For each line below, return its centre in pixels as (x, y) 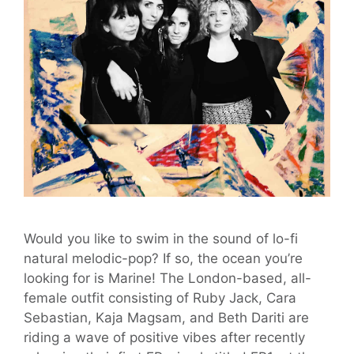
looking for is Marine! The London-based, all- (168, 278)
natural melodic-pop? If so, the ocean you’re (163, 258)
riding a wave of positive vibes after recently (164, 337)
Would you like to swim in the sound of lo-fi (161, 238)
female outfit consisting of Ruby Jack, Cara (160, 298)
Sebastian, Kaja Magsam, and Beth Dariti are (166, 317)
